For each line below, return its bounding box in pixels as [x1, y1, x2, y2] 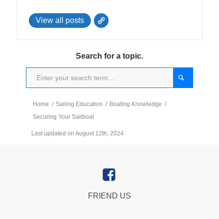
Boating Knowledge [109, 101, 162, 108]
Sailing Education [55, 101, 103, 108]
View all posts [35, 16, 84, 25]
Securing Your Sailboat [32, 113, 94, 121]
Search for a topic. [75, 52, 143, 61]
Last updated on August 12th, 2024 [31, 130, 124, 137]
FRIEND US [88, 191, 131, 200]
